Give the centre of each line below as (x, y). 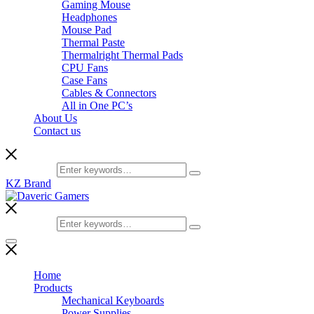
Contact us (57, 131)
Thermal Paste (93, 42)
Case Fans (84, 80)
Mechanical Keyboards (113, 300)
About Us (55, 118)
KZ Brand (28, 183)
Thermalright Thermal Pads (122, 55)
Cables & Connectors (109, 93)
